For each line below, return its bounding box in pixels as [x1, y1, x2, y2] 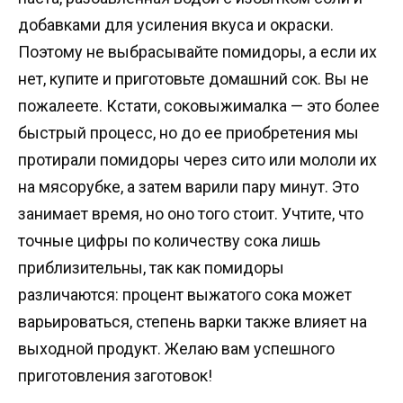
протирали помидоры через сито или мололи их [18, 150, 377, 169]
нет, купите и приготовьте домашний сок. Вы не [18, 69, 369, 88]
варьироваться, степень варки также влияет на [18, 312, 367, 331]
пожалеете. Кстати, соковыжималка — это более [18, 96, 380, 115]
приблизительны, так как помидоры [18, 258, 284, 277]
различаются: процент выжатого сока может [18, 285, 352, 304]
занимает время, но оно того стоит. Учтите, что [18, 204, 363, 223]
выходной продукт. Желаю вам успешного [18, 339, 335, 358]
